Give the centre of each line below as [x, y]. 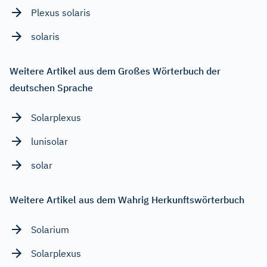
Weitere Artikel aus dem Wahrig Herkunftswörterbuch [127, 199]
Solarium [50, 229]
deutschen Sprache [51, 87]
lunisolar [49, 141]
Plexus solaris [61, 12]
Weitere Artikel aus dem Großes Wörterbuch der [115, 71]
